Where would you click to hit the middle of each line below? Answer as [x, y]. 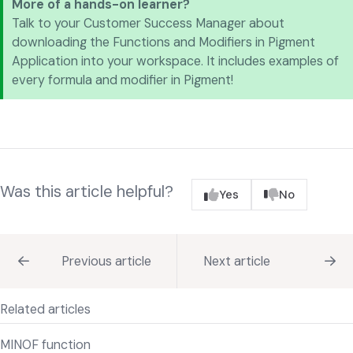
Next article [236, 261]
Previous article [106, 261]
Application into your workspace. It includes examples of [176, 61]
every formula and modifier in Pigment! [123, 80]
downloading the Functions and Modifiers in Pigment [164, 43]
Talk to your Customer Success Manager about [149, 24]
